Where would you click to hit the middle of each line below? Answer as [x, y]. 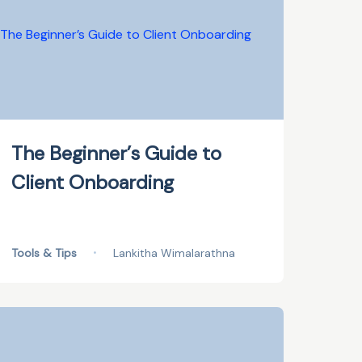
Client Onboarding [93, 182]
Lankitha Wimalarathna [175, 253]
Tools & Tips [44, 253]
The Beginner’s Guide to [117, 153]
